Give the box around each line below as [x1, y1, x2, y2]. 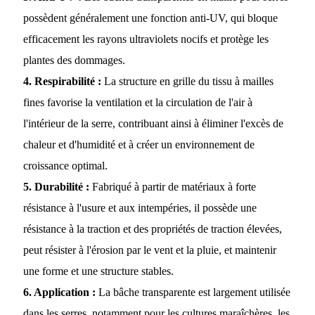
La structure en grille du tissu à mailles [101, 75, 274, 88]
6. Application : [22, 286, 96, 299]
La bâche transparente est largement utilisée [95, 286, 290, 299]
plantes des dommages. [22, 54, 125, 67]
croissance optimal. [22, 160, 108, 172]
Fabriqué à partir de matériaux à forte [89, 181, 256, 193]
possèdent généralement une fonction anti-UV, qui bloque [22, 12, 278, 25]
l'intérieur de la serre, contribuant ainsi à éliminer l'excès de [22, 117, 283, 130]
